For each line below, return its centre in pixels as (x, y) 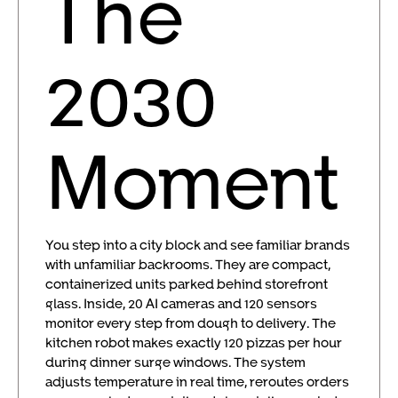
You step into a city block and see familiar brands (198, 244)
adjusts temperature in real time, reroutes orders (197, 381)
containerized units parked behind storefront (187, 283)
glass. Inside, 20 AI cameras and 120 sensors (181, 302)
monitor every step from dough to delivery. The (191, 322)
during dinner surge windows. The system (175, 361)
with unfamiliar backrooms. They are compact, (188, 263)
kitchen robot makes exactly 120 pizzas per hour (194, 342)
